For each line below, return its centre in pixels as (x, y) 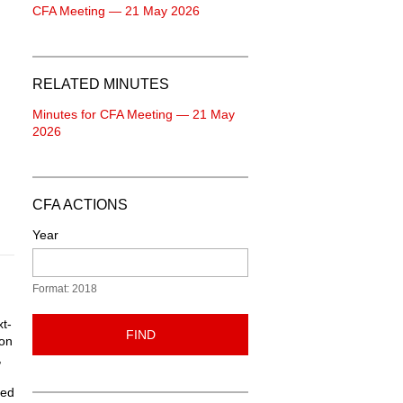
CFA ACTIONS (80, 205)
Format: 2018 (65, 289)
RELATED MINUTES (101, 84)
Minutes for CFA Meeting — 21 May (134, 114)
